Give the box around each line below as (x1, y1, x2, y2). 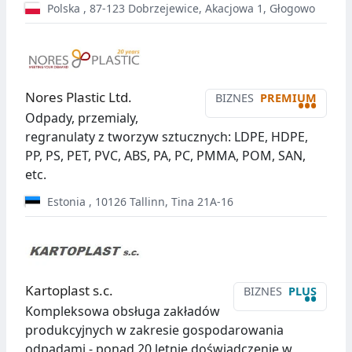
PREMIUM (260, 90, 317, 106)
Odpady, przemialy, (25, 109, 138, 127)
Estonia (43, 194, 86, 210)
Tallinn (129, 194, 165, 210)
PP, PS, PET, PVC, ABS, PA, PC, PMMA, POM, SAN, (25, 147, 306, 165)
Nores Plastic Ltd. (25, 88, 132, 107)
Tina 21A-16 (170, 194, 233, 210)
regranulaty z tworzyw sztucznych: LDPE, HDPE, (25, 128, 308, 146)
